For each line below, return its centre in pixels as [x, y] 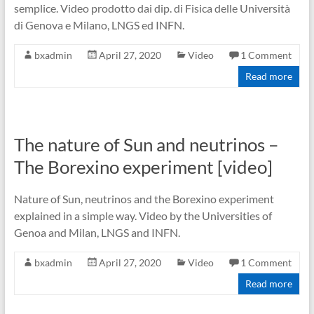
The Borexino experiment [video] [143, 167]
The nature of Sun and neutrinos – [146, 144]
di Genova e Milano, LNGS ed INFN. [99, 25]
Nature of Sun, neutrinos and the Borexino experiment [144, 199]
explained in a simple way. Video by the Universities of [143, 216]
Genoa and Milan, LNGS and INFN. [97, 232]
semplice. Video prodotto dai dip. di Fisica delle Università [152, 8]
